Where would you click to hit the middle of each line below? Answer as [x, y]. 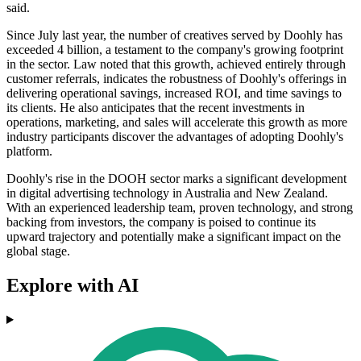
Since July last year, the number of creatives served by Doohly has [174, 35]
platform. [29, 151]
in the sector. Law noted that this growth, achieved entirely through [176, 64]
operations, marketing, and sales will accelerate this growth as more [177, 122]
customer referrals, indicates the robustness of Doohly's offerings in [176, 79]
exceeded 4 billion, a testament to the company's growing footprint [175, 50]
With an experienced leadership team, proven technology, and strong [180, 208]
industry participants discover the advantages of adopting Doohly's [175, 137]
